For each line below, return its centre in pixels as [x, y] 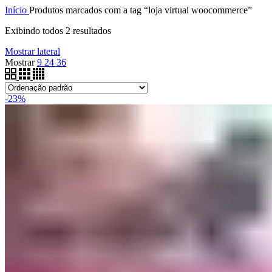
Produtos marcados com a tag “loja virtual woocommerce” [141, 10]
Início [17, 10]
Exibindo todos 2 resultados [58, 31]
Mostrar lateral [32, 51]
